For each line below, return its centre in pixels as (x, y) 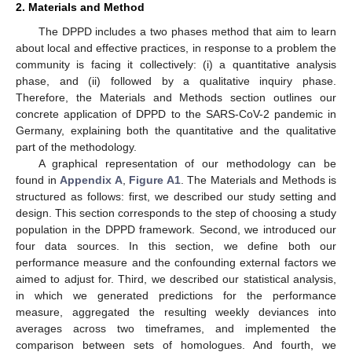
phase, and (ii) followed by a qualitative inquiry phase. (176, 81)
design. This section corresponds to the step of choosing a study (176, 213)
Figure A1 (155, 180)
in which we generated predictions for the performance (176, 295)
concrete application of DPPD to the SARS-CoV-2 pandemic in (176, 114)
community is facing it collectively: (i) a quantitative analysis (176, 64)
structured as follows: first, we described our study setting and (176, 196)
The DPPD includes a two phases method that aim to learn (187, 31)
